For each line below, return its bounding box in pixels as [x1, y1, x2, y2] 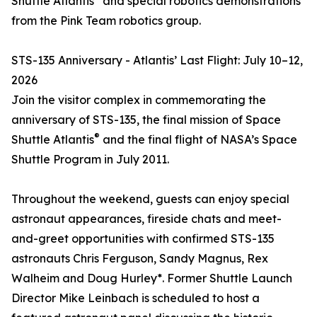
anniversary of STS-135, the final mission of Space [11, 113, 281, 127]
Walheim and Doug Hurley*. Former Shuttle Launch [11, 271, 292, 286]
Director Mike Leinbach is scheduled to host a [11, 291, 260, 306]
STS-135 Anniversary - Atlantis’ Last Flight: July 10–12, [11, 53, 303, 68]
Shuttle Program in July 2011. [11, 152, 169, 167]
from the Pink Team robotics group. [11, 13, 201, 28]
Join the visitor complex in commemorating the [11, 93, 266, 108]
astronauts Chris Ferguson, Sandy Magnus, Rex [11, 251, 268, 266]
